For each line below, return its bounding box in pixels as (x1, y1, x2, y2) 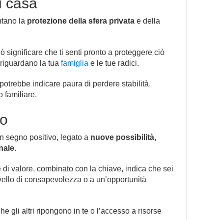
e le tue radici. (88, 59, 139, 68)
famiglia (61, 59, 88, 68)
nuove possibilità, (90, 133, 156, 142)
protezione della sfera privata (27, 17, 135, 26)
